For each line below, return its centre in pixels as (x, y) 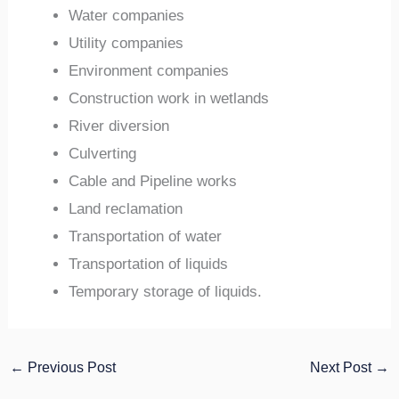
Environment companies (149, 71)
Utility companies (126, 44)
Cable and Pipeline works (153, 182)
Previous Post (70, 368)
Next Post (342, 368)
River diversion (119, 126)
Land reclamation (126, 209)
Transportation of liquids (149, 265)
